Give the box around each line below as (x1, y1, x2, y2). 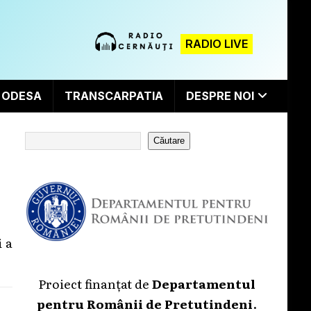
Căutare (153, 135, 185, 146)
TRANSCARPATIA (64, 88, 163, 103)
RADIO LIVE (185, 37, 249, 51)
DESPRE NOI (185, 88, 254, 103)
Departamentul (151, 274, 255, 292)
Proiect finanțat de (37, 274, 152, 292)
